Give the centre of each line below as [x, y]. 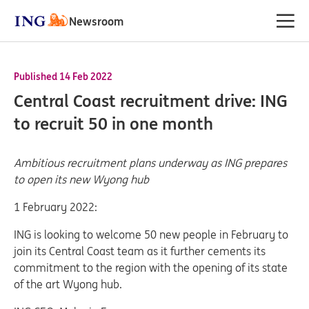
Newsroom [96, 21]
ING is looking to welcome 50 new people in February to [151, 235]
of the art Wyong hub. [68, 284]
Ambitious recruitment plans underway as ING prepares [150, 163]
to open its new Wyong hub [81, 179]
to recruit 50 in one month [113, 124]
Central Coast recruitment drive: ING [151, 101]
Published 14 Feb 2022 [63, 77]
